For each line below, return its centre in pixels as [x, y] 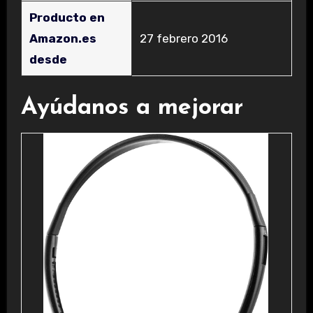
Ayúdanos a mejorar [132, 108]
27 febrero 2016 [183, 38]
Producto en [67, 17]
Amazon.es [63, 38]
